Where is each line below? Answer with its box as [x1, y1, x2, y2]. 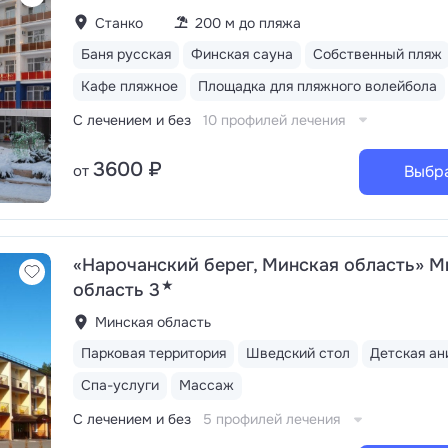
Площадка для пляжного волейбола [198, 76, 437, 95]
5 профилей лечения [203, 410, 340, 428]
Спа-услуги [81, 376, 159, 394]
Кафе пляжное [81, 76, 178, 95]
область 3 [73, 279, 160, 301]
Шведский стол [246, 344, 350, 362]
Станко [95, 13, 143, 32]
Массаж [179, 376, 234, 394]
